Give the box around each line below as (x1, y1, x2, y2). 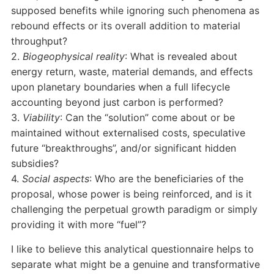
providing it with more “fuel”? (10, 218, 146, 231)
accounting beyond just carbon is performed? (10, 96, 223, 109)
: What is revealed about (124, 50, 237, 63)
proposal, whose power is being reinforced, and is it (10, 188, 252, 201)
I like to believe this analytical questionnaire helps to (10, 243, 254, 256)
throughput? (10, 35, 67, 48)
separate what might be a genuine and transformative (10, 258, 260, 271)
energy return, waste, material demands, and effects (10, 65, 253, 78)
